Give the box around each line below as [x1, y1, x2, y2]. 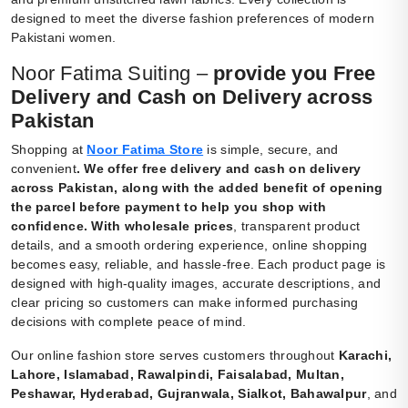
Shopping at [11, 141, 87, 157]
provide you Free [213, 61, 376, 85]
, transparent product [233, 218, 361, 233]
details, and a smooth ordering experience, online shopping [11, 237, 368, 252]
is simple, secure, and [207, 141, 339, 157]
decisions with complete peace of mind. [11, 313, 247, 329]
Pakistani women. [11, 29, 117, 45]
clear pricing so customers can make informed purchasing [11, 294, 359, 310]
